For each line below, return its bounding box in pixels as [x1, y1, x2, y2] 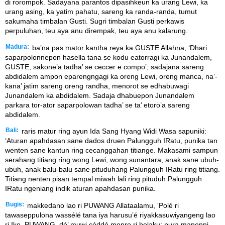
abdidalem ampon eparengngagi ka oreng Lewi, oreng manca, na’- [5, 72, 217, 80]
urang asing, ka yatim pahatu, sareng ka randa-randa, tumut [5, 8, 197, 16]
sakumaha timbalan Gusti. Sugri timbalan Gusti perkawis [5, 17, 184, 26]
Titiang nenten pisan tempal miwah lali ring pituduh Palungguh [5, 175, 202, 183]
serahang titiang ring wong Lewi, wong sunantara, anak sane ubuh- [5, 156, 219, 164]
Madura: [6, 43, 29, 50]
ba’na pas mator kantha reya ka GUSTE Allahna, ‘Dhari [30, 43, 207, 52]
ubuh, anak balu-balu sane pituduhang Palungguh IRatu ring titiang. [5, 165, 220, 174]
